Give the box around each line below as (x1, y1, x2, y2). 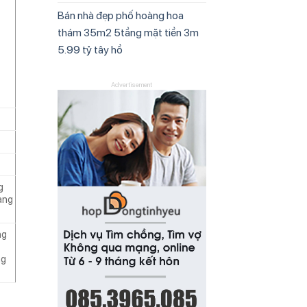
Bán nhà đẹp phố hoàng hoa (57, 8, 184, 22)
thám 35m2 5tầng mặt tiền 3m (57, 25, 199, 39)
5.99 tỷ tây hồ (57, 42, 123, 56)
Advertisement (111, 79, 153, 88)
